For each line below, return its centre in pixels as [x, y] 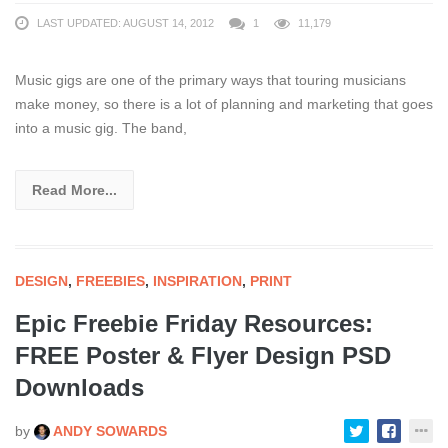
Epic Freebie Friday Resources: [194, 323]
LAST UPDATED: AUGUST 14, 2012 [125, 22]
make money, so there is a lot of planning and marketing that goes [224, 103]
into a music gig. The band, [101, 127]
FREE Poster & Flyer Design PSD [203, 355]
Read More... [74, 189]
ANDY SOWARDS [108, 430]
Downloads [79, 387]
